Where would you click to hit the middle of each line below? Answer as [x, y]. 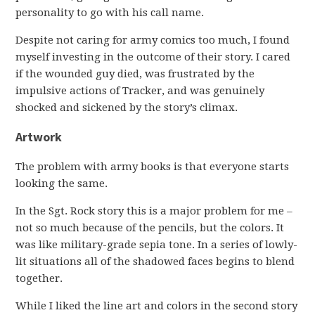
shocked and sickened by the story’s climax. [127, 108]
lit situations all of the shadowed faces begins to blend [155, 262]
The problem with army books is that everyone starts [153, 167]
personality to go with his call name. [110, 13]
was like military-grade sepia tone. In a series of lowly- [157, 245]
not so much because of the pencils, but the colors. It [150, 228]
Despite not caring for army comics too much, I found [153, 40]
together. [39, 278]
